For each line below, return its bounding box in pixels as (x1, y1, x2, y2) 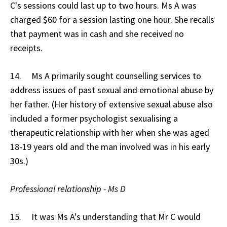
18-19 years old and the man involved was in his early (10, 140, 210, 153)
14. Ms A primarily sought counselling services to (10, 69, 201, 82)
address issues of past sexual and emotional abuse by (10, 84, 213, 96)
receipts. (10, 42, 43, 54)
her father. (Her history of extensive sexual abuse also (10, 98, 213, 110)
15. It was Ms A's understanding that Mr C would (10, 210, 201, 222)
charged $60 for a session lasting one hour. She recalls (10, 13, 214, 25)
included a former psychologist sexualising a (10, 112, 178, 124)
